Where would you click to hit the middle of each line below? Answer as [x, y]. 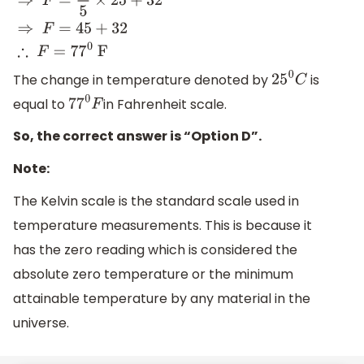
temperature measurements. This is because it [162, 225]
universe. [41, 323]
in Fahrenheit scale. [165, 104]
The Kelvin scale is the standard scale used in [156, 201]
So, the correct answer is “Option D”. [137, 136]
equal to [41, 104]
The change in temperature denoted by [142, 80]
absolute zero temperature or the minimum [153, 274]
